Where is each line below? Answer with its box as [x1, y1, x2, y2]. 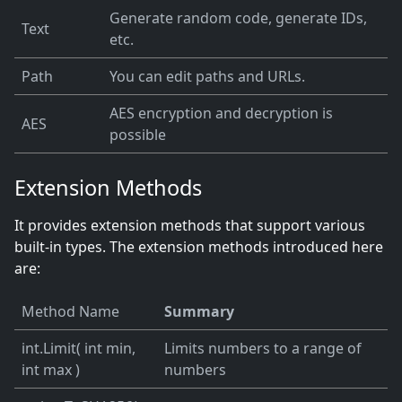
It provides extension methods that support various [14, 215, 365, 236]
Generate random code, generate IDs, [109, 8, 367, 29]
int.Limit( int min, [22, 338, 135, 359]
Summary [164, 301, 234, 322]
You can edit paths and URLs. [109, 66, 305, 87]
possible [109, 125, 166, 145]
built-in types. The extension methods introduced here [14, 237, 383, 258]
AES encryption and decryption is [109, 103, 333, 124]
